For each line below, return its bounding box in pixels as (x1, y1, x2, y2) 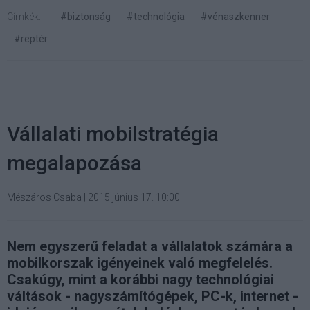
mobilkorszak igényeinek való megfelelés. (7, 254, 273, 271)
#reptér (14, 33, 48, 44)
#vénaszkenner (201, 10, 270, 22)
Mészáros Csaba (7, 191, 82, 203)
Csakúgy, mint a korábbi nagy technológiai (7, 271, 274, 288)
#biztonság (60, 10, 111, 22)
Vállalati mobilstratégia (7, 121, 219, 146)
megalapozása (7, 150, 142, 175)
